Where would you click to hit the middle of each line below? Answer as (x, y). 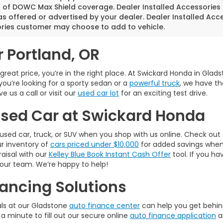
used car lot (98, 93)
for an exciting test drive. (163, 93)
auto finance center (105, 205)
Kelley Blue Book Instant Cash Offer (110, 154)
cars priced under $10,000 (95, 144)
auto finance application (173, 215)
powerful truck (155, 83)
